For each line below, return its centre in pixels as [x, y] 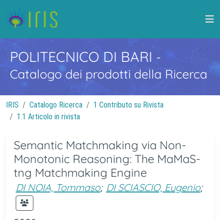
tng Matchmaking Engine [80, 173]
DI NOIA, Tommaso [58, 187]
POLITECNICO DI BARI [83, 56]
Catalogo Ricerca [56, 105]
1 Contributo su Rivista [128, 105]
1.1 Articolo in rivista [48, 117]
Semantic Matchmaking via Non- [100, 145]
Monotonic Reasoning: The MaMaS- [107, 159]
